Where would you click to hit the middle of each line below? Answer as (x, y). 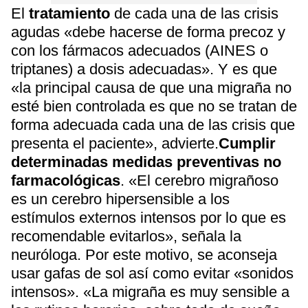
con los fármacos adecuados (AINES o (140, 51)
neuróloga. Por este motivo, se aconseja (144, 255)
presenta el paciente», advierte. (115, 143)
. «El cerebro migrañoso (199, 180)
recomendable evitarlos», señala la (126, 236)
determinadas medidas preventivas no (146, 162)
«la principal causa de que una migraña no (151, 88)
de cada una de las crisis (194, 13)
